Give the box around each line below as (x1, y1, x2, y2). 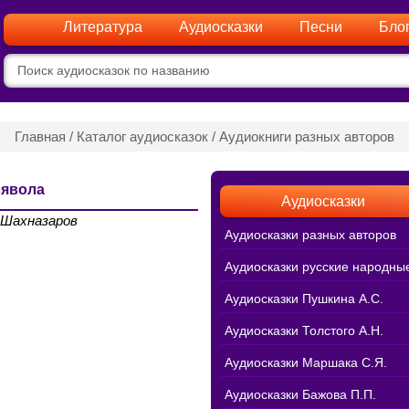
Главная (15, 128, 66, 144)
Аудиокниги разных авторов (219, 128, 394, 144)
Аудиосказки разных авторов (225, 226, 396, 242)
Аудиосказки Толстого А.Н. (225, 322, 383, 338)
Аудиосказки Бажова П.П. (225, 386, 376, 402)
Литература (62, 19, 142, 35)
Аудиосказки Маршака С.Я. (225, 354, 387, 370)
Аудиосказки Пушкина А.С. (225, 290, 383, 306)
